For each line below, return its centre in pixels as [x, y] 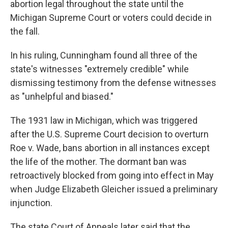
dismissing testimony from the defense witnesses [113, 83]
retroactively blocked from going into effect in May [112, 176]
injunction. [31, 203]
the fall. [25, 32]
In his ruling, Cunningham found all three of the [104, 55]
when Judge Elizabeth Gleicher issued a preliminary [114, 189]
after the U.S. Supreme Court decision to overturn [109, 134]
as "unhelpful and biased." [62, 97]
